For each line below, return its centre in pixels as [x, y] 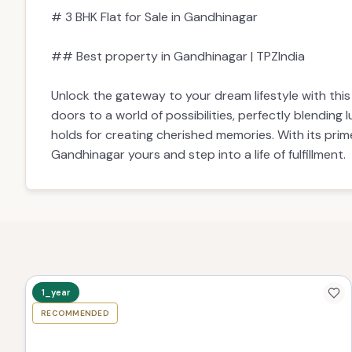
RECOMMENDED [75, 284]
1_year [56, 263]
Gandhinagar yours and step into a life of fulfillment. [198, 125]
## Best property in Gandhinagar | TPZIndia [178, 27]
